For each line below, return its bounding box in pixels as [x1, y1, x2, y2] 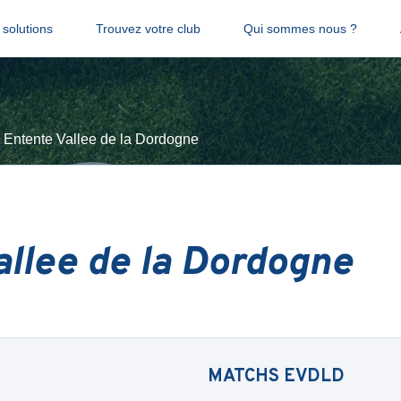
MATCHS [208, 365, 284, 388]
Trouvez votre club [95, 21, 200, 36]
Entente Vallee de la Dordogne [4, 132, 199, 147]
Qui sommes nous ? [243, 21, 357, 36]
